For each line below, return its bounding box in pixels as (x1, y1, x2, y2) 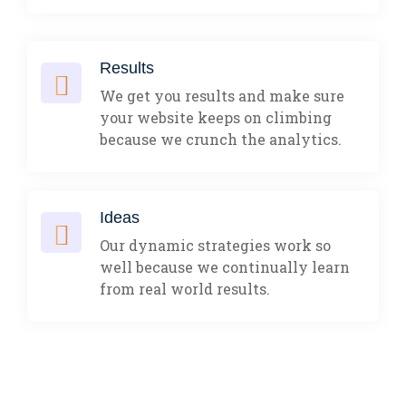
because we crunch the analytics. (100, 129, 342, 149)
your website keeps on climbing (100, 107, 332, 127)
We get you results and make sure (100, 85, 344, 105)
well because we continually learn (100, 256, 350, 276)
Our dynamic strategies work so (100, 235, 331, 255)
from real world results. (100, 278, 270, 298)
